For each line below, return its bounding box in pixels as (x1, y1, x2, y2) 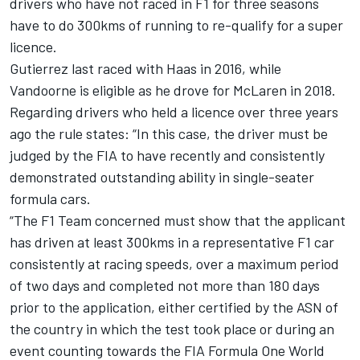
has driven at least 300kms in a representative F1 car (10, 232, 334, 251)
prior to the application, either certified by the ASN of (10, 297, 338, 316)
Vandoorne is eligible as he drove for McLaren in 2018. (10, 80, 336, 99)
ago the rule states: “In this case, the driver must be (10, 124, 328, 142)
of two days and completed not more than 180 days (10, 276, 320, 294)
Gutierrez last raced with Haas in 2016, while (10, 59, 281, 77)
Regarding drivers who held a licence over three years (10, 102, 338, 121)
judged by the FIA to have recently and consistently (10, 145, 325, 164)
